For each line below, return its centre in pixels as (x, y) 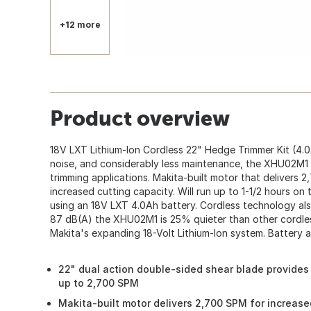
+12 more (80, 24)
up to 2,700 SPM (99, 283)
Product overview (140, 118)
